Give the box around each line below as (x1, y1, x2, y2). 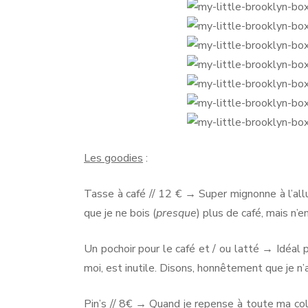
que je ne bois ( (84, 205, 156, 221)
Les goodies (84, 150, 143, 166)
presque (156, 205, 197, 221)
